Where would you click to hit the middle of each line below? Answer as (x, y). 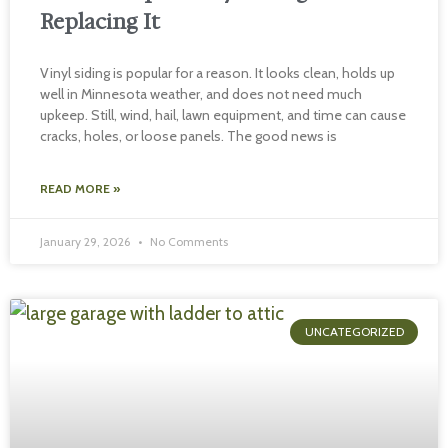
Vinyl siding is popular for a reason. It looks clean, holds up (217, 73)
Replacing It (100, 22)
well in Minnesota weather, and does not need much (201, 94)
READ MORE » (80, 188)
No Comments (187, 241)
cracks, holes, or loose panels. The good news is (188, 136)
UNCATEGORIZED (354, 332)
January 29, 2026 (86, 241)
